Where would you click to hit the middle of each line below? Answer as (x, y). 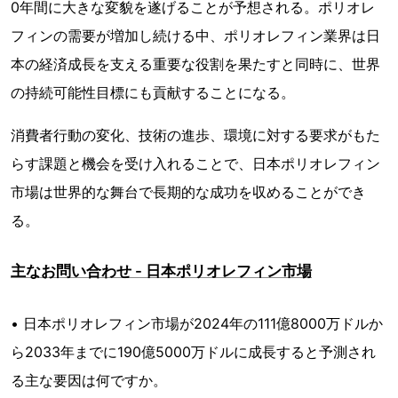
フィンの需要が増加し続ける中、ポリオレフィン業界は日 (195, 36)
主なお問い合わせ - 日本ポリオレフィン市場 (161, 271)
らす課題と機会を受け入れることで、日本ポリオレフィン (195, 164)
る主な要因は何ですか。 (89, 381)
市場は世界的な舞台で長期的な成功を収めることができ (188, 192)
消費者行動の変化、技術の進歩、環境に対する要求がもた (195, 135)
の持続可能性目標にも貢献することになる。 (153, 93)
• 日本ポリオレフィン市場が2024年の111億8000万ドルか (197, 324)
